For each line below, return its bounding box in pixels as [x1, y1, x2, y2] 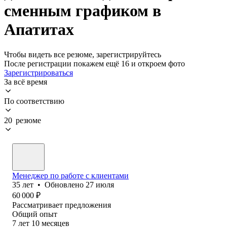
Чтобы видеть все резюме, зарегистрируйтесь [4, 50, 161, 59]
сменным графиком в [4, 2, 161, 20]
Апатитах [4, 20, 74, 39]
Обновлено [45, 180, 86, 189]
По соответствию [4, 96, 64, 105]
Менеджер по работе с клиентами [12, 171, 129, 180]
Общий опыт [12, 209, 57, 218]
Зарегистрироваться [4, 68, 73, 77]
